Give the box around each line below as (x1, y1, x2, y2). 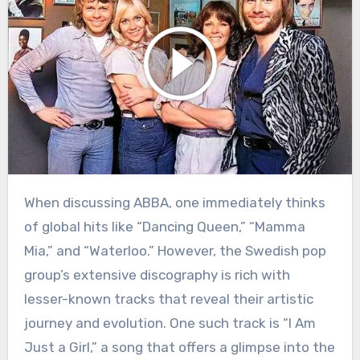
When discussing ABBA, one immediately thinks (23, 194, 35, 211)
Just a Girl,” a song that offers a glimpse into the (23, 338, 335, 355)
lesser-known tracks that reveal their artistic (23, 290, 313, 307)
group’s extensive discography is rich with (23, 266, 290, 283)
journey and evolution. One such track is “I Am (23, 314, 316, 331)
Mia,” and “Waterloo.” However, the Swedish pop (23, 242, 326, 259)
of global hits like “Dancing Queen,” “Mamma (23, 218, 305, 235)
